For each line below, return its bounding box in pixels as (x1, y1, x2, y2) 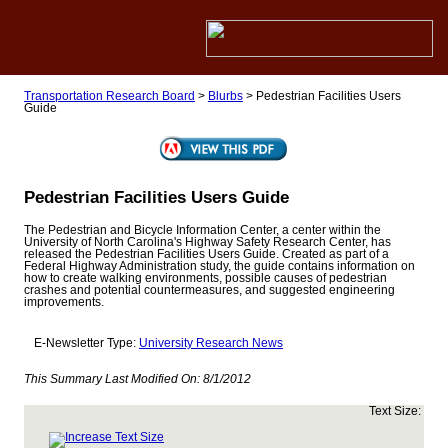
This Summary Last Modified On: (23, 373, 203, 386)
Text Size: (368, 405, 424, 418)
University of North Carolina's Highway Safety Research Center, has (23, 236, 391, 249)
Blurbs (207, 90, 243, 102)
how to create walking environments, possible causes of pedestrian (23, 272, 387, 285)
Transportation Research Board (23, 90, 195, 102)
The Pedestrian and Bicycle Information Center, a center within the (23, 224, 381, 237)
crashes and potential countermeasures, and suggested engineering (23, 284, 395, 297)
